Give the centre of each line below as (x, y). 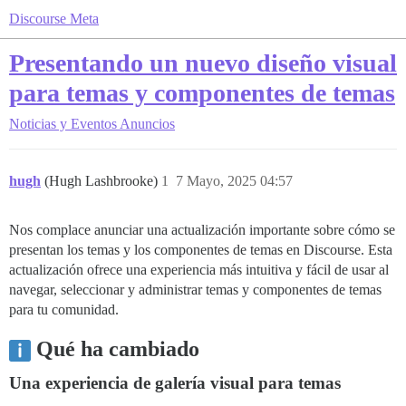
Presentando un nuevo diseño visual (203, 63)
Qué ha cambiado (115, 349)
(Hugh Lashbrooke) (103, 181)
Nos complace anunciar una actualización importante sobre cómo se (202, 230)
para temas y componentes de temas (202, 93)
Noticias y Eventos (63, 124)
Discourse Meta (54, 19)
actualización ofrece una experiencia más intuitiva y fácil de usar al (199, 270)
